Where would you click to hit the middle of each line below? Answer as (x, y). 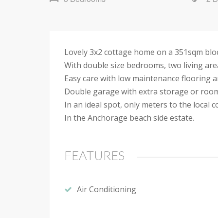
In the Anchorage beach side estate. (129, 118)
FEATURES (94, 155)
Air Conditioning (107, 189)
